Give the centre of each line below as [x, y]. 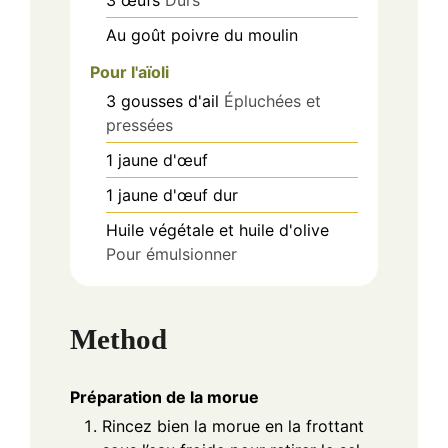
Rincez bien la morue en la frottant [233, 426]
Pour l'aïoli [129, 72]
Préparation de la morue [164, 397]
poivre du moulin [234, 35]
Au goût [136, 35]
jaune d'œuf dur [178, 195]
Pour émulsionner [171, 254]
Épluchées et [272, 101]
